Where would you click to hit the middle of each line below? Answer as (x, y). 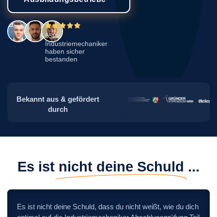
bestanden (62, 59)
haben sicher (65, 51)
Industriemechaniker (77, 44)
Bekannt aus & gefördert (58, 99)
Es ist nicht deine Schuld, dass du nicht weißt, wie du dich (108, 207)
